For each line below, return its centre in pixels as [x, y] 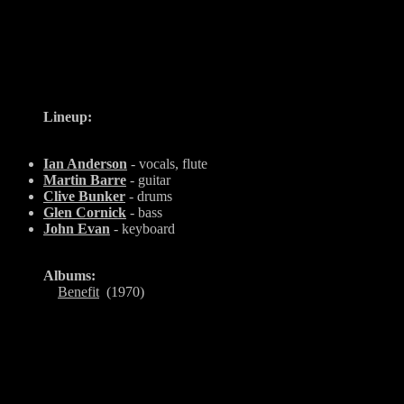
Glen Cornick [85, 212]
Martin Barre [85, 180]
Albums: [69, 275]
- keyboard [142, 229]
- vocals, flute [167, 164]
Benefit [78, 292]
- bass [144, 212]
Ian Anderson [85, 164]
